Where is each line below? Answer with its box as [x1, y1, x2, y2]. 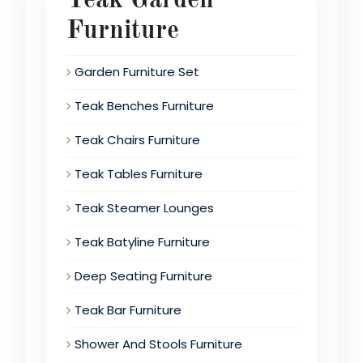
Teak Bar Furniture [74, 301, 181, 318]
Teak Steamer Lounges [74, 199, 214, 216]
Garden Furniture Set [74, 62, 199, 80]
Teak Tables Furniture [74, 164, 203, 182]
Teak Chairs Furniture [74, 130, 200, 148]
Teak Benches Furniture [74, 96, 214, 114]
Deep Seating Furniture [74, 267, 212, 284]
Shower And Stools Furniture [74, 335, 242, 352]
